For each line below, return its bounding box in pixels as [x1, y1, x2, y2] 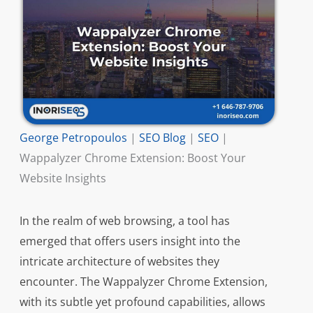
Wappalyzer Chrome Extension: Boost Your [19, 150, 246, 166]
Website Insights [19, 170, 106, 187]
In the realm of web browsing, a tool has [19, 213, 230, 229]
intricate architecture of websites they [19, 254, 219, 270]
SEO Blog [138, 130, 186, 146]
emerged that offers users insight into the [19, 233, 240, 249]
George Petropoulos [19, 130, 127, 146]
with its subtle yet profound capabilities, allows [19, 294, 265, 310]
